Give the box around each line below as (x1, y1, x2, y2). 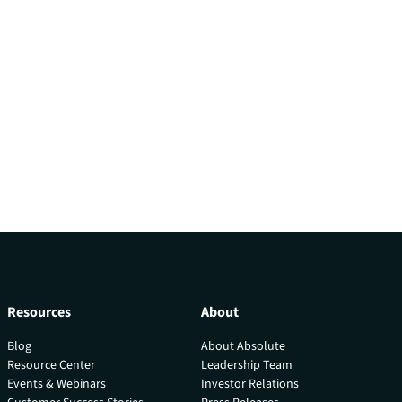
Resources (6, 301, 71, 322)
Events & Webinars (6, 374, 106, 393)
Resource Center (6, 355, 95, 374)
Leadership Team (200, 355, 293, 374)
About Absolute (200, 336, 285, 355)
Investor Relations (200, 374, 299, 393)
